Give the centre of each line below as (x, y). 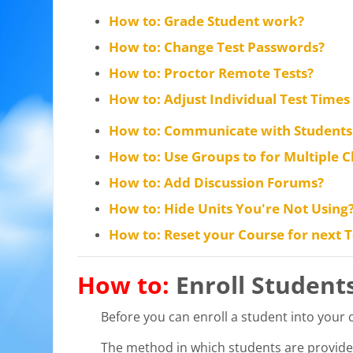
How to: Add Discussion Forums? (217, 183)
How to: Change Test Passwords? (217, 47)
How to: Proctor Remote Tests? (212, 73)
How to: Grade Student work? (207, 21)
